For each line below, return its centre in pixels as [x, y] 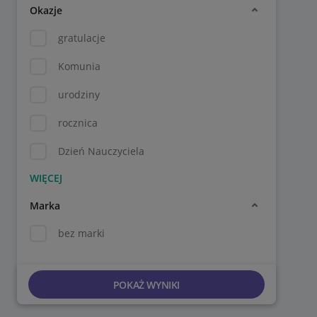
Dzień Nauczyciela [101, 151]
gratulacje [82, 38]
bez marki [81, 233]
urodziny [79, 94]
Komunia [79, 66]
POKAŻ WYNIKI [146, 284]
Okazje [46, 10]
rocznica [78, 123]
